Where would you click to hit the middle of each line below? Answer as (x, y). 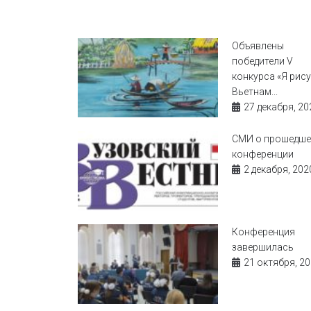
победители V (262, 61)
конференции (262, 154)
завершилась (262, 247)
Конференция (263, 232)
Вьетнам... (254, 92)
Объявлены (258, 46)
